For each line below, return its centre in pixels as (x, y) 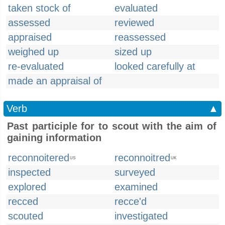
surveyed (135, 172)
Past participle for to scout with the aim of (112, 126)
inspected (29, 172)
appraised (30, 37)
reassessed (140, 37)
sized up (133, 52)
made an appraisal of (55, 81)
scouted (26, 216)
